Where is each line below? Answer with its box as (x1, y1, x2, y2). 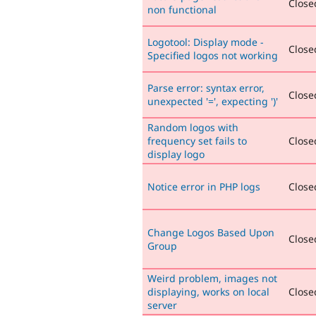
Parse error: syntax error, (147, 80, 265, 95)
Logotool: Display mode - (147, 35, 264, 49)
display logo (147, 147, 205, 161)
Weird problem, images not (147, 271, 277, 285)
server (147, 298, 177, 312)
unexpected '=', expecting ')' (147, 94, 278, 108)
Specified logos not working (147, 48, 278, 62)
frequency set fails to (147, 133, 247, 147)
